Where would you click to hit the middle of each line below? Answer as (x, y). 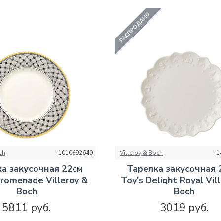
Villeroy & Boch (142, 153)
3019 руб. (184, 207)
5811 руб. (27, 207)
